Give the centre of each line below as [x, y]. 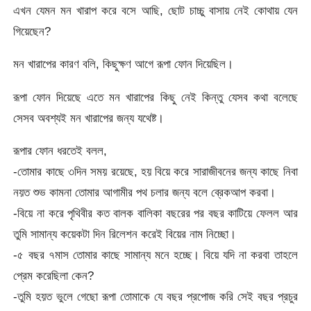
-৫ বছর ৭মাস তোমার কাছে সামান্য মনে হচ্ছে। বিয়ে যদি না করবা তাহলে [155, 254]
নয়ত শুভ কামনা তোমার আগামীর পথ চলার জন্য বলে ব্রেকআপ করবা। [145, 192]
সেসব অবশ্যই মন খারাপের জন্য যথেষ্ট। [89, 118]
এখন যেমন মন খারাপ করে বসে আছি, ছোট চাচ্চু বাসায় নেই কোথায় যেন [155, 10]
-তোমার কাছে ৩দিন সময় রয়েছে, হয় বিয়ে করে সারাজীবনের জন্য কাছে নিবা [155, 171]
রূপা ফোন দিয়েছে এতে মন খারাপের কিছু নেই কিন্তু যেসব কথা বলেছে [155, 97]
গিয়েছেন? [32, 31]
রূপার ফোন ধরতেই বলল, [60, 150]
